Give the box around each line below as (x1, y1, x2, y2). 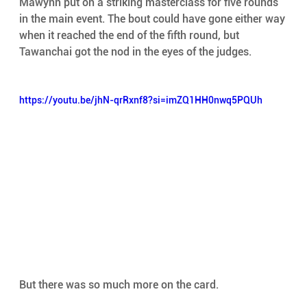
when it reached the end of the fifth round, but (19, 28, 242, 42)
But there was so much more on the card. (19, 278, 221, 292)
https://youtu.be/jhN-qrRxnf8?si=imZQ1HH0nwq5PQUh (19, 94, 262, 106)
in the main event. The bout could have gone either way (19, 12, 288, 25)
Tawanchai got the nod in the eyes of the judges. (19, 45, 254, 58)
